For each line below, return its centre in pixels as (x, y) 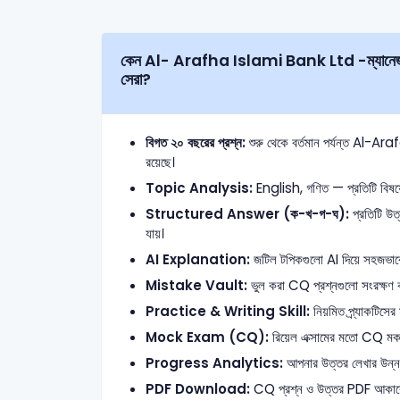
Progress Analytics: (214, 363)
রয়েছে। (160, 162)
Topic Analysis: (199, 188)
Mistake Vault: (196, 285)
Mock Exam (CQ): (207, 337)
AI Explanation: (197, 259)
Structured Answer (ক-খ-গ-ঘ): (247, 214)
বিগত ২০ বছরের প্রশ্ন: (195, 142)
